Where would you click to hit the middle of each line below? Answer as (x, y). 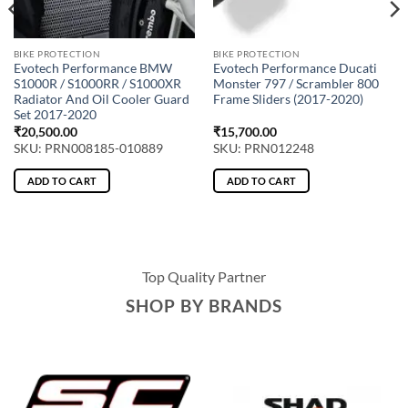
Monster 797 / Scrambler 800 (296, 84)
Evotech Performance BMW (92, 69)
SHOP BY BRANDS (204, 305)
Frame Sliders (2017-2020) (288, 100)
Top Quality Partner (204, 276)
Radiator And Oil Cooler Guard (101, 100)
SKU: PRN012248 (263, 149)
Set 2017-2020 (55, 115)
